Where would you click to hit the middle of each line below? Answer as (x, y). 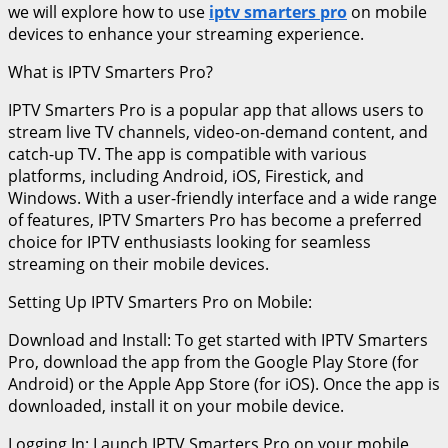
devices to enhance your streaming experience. (186, 33)
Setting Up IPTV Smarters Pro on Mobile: (160, 301)
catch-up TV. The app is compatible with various (187, 153)
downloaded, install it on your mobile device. (176, 405)
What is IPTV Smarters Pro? (110, 71)
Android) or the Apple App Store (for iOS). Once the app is (224, 383)
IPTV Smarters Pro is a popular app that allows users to (216, 109)
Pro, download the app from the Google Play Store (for (213, 361)
